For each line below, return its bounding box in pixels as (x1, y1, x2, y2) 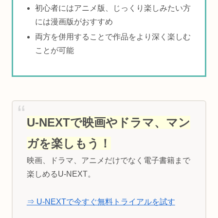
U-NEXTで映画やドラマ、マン (26, 115, 190, 129)
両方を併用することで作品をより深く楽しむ (35, 32, 191, 41)
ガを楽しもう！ (26, 136, 111, 150)
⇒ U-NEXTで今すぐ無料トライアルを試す (26, 197, 175, 206)
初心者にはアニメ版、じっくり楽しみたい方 (35, 3, 191, 12)
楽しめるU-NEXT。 (26, 169, 95, 178)
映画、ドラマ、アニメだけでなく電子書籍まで (26, 156, 190, 164)
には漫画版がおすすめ (35, 17, 113, 26)
